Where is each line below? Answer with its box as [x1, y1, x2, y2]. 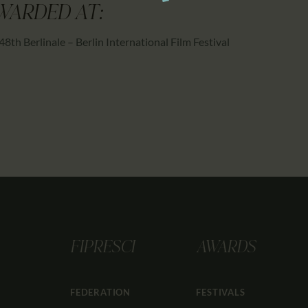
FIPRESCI [70, 240, 135, 258]
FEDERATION [70, 287, 131, 298]
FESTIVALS [196, 287, 245, 298]
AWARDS [196, 240, 256, 258]
